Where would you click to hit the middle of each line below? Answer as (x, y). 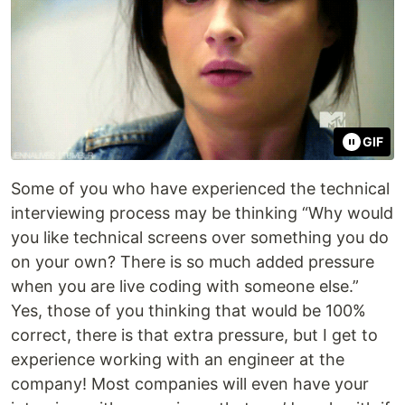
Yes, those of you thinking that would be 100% (188, 310)
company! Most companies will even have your (190, 383)
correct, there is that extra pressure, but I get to (194, 334)
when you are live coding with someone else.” (185, 286)
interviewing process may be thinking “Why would (202, 212)
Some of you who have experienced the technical (200, 188)
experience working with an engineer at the (178, 359)
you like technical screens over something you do (200, 237)
